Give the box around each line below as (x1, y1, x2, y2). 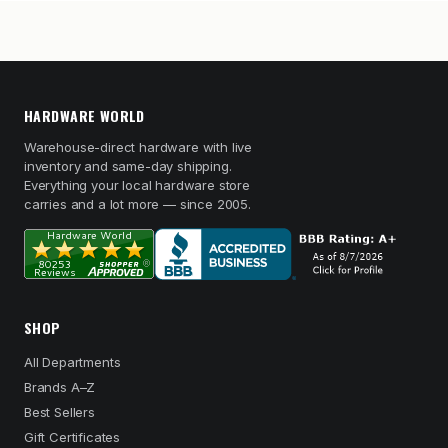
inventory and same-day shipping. (24, 158, 232, 174)
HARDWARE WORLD (24, 105, 145, 126)
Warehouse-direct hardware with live (24, 139, 253, 155)
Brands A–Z (24, 379, 96, 395)
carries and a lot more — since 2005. (24, 196, 251, 212)
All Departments (24, 354, 121, 370)
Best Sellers (24, 404, 95, 420)
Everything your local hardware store (24, 177, 250, 193)
